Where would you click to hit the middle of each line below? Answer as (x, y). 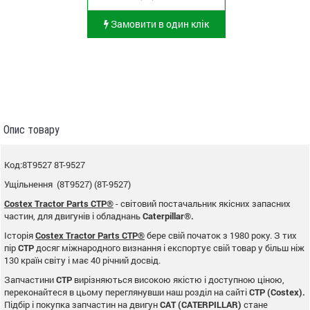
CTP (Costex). (277, 292)
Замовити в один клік (159, 24)
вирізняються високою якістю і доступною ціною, (178, 279)
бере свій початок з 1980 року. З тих (221, 235)
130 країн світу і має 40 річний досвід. (82, 260)
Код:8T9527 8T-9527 (45, 164)
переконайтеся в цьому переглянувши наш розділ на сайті (127, 292)
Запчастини (30, 279)
